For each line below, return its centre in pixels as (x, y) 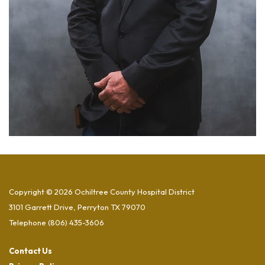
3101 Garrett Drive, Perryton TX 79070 (77, 207)
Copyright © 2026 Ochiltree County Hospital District (102, 191)
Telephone (28, 222)
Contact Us (30, 251)
